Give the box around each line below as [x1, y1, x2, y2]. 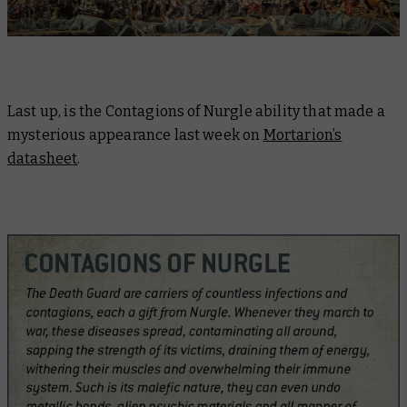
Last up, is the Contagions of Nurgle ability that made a [7, 103, 385, 121]
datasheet [7, 150, 78, 168]
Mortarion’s [263, 126, 342, 144]
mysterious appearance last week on [7, 126, 263, 144]
